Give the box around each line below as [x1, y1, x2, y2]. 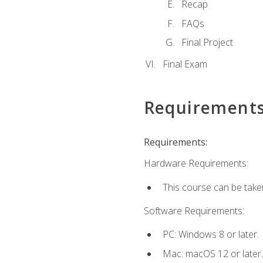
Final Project [181, 36, 233, 49]
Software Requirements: [143, 204, 244, 217]
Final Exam [162, 58, 207, 71]
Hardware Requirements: [143, 157, 248, 170]
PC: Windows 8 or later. [162, 228, 259, 241]
